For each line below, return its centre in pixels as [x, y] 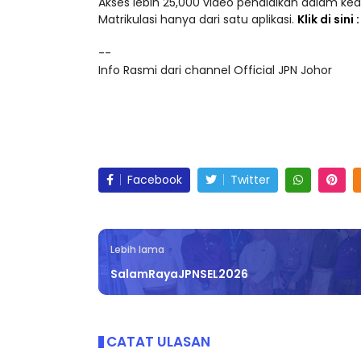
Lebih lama [137, 250]
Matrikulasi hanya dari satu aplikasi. [198, 20]
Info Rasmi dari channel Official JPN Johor [215, 71]
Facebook [155, 180]
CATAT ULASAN [158, 342]
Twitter [250, 180]
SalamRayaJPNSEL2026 [179, 274]
